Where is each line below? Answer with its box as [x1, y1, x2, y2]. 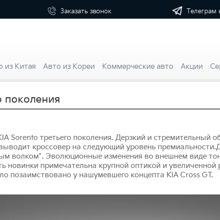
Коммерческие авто [102, 61, 173, 71]
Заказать [60, 7, 90, 16]
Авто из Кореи [43, 61, 95, 71]
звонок [89, 7, 111, 16]
